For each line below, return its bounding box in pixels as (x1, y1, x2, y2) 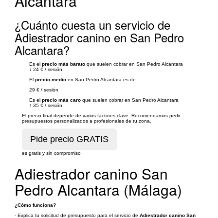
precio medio (35, 77, 66, 82)
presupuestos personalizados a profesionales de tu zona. (22, 118, 151, 124)
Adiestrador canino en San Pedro (15, 29, 184, 46)
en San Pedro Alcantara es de (66, 77, 136, 82)
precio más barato (42, 61, 85, 67)
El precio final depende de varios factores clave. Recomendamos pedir (22, 113, 181, 118)
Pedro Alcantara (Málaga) (15, 179, 182, 200)
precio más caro (42, 97, 81, 103)
